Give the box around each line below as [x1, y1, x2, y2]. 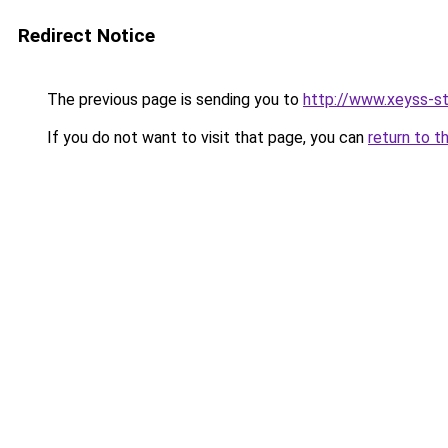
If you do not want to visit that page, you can [43, 128, 368, 147]
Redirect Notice [18, 24, 155, 47]
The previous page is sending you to [43, 90, 303, 109]
